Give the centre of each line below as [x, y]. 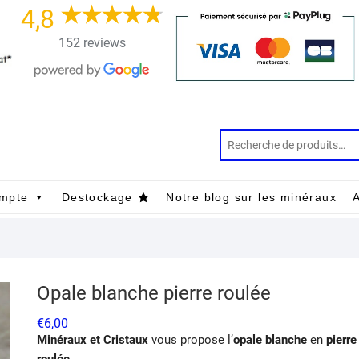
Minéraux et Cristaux [93, 339]
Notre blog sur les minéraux [252, 197]
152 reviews [92, 43]
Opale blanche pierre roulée [154, 293]
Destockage [97, 197]
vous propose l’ [191, 339]
